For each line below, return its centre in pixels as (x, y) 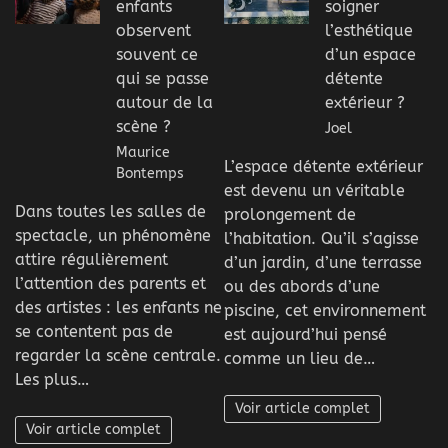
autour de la (164, 102)
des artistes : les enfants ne (118, 307)
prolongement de (290, 214)
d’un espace (370, 54)
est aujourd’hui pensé (305, 334)
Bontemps (150, 173)
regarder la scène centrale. (118, 355)
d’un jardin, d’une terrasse (323, 262)
